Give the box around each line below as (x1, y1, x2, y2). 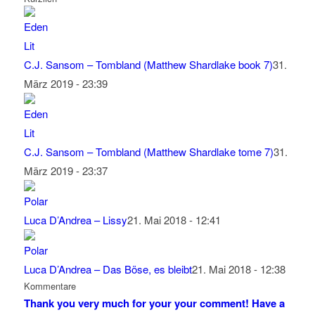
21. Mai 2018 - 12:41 (127, 212, 221, 228)
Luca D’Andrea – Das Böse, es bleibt (23, 262, 192, 277)
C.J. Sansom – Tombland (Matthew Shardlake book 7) (23, 57, 273, 72)
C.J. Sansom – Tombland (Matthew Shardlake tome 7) (23, 144, 274, 160)
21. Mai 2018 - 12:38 (191, 262, 285, 277)
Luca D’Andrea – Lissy (23, 212, 127, 228)
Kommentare (23, 279, 76, 293)
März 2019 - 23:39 (23, 76, 108, 91)
